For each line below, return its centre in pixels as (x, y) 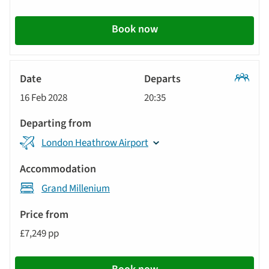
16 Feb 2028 (44, 98)
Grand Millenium (76, 189)
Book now (134, 29)
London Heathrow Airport (95, 143)
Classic (249, 91)
